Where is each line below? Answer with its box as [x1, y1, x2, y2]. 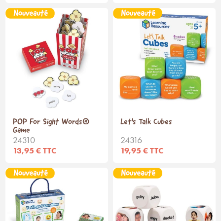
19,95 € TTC [120, 145, 163, 155]
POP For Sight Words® [13, 117, 90, 126]
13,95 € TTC [13, 145, 57, 155]
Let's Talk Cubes [120, 117, 172, 126]
